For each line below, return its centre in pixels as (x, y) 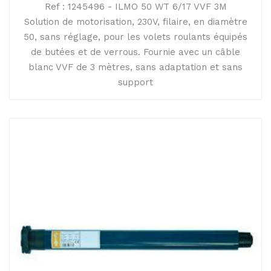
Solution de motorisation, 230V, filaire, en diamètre (135, 22)
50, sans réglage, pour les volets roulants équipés (135, 37)
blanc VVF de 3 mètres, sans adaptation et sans (135, 67)
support (135, 82)
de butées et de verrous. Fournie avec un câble (135, 52)
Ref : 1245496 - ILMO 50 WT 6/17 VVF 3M (135, 7)
